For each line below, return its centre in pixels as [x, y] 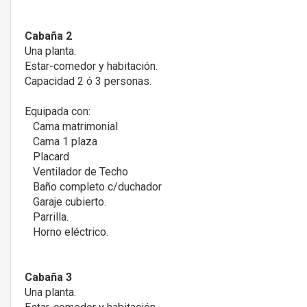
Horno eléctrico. [66, 232]
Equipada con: [58, 111]
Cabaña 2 [48, 36]
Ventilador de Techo [76, 171]
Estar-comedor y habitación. [91, 66]
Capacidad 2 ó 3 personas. [88, 81]
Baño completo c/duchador [93, 186]
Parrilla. [47, 217]
